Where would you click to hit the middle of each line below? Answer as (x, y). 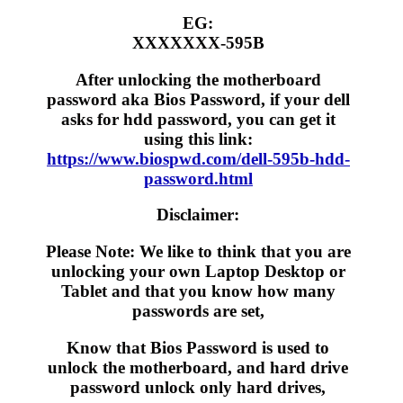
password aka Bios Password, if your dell (198, 99)
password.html (198, 178)
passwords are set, (198, 311)
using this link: (198, 139)
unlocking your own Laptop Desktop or (198, 272)
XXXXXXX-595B (198, 42)
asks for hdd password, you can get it (198, 119)
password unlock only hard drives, (198, 387)
